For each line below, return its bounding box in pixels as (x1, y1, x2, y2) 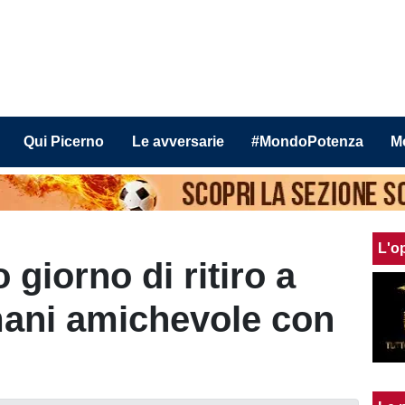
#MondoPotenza (250, 134, 363, 149)
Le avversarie (131, 134, 224, 149)
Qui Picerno (24, 134, 105, 149)
